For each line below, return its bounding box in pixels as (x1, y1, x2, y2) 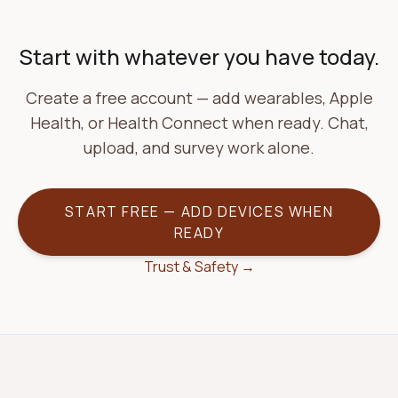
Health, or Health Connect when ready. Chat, (29, 112, 369, 133)
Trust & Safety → (143, 257, 255, 276)
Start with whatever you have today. (19, 42, 379, 71)
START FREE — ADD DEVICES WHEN (64, 202, 334, 221)
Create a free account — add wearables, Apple (25, 87, 373, 108)
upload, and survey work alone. (84, 137, 314, 158)
